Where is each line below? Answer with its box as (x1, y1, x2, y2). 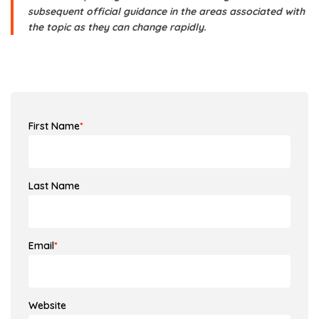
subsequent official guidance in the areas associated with (28, 4, 305, 18)
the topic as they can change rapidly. (28, 20, 206, 33)
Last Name (28, 179, 80, 192)
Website (28, 298, 66, 312)
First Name (28, 119, 80, 132)
